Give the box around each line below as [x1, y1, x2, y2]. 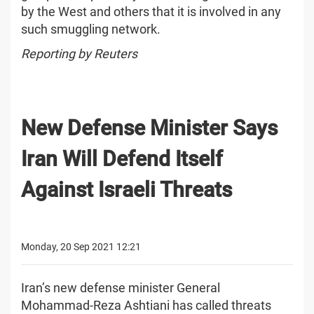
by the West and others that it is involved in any [21, 4, 281, 19]
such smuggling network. [21, 21, 161, 36]
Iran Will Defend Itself [21, 146, 223, 171]
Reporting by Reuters [21, 46, 137, 61]
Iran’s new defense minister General [21, 280, 220, 295]
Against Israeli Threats [21, 177, 232, 202]
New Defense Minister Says [21, 115, 278, 140]
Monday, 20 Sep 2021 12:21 [21, 240, 141, 252]
